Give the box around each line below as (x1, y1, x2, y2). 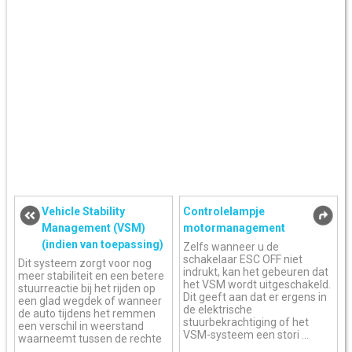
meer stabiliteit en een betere (18, 269, 165, 283)
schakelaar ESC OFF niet (183, 253, 303, 266)
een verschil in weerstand (18, 320, 145, 333)
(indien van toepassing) (42, 238, 164, 251)
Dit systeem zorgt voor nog (18, 257, 152, 270)
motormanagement (183, 222, 286, 235)
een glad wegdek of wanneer (18, 295, 163, 308)
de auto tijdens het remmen (18, 307, 156, 321)
